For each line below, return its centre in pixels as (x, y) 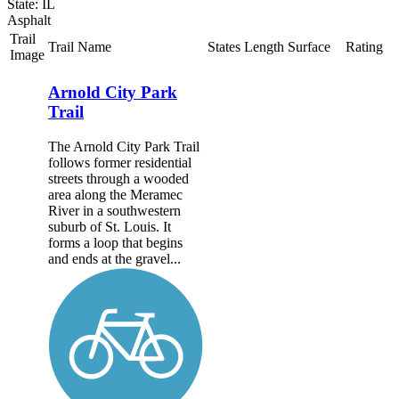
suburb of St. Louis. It (110, 227)
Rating (364, 46)
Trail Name (80, 46)
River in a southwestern (114, 211)
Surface (309, 46)
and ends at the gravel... (114, 259)
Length (264, 46)
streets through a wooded (118, 179)
